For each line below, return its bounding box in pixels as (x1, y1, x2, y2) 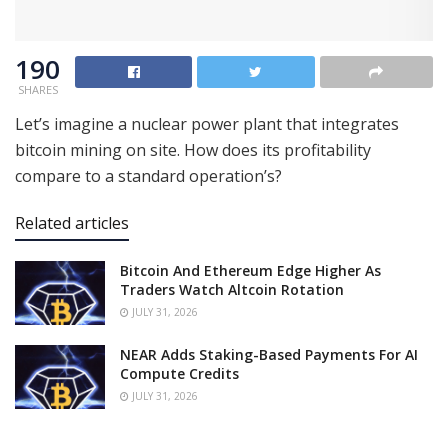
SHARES (17, 81, 58, 97)
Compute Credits (120, 364, 239, 384)
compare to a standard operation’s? (15, 164, 282, 187)
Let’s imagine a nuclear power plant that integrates (15, 112, 399, 135)
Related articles (15, 211, 129, 234)
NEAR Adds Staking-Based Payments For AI (120, 345, 418, 365)
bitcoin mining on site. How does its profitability (15, 138, 371, 161)
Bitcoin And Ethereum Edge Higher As (120, 260, 381, 280)
